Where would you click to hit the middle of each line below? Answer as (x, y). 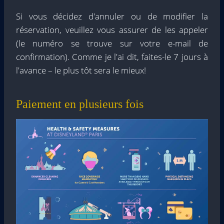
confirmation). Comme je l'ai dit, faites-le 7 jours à (112, 56)
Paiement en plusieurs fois (80, 104)
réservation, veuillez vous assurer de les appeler (112, 29)
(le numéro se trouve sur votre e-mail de (112, 43)
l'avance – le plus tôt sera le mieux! (81, 70)
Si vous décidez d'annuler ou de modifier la (112, 16)
